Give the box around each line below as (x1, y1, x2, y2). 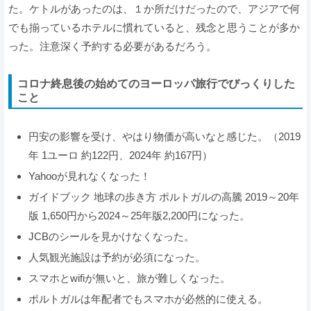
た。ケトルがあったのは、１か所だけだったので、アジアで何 (8, 3, 300, 15)
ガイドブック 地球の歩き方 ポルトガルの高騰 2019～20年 (28, 191, 299, 203)
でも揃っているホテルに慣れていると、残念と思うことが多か (8, 22, 300, 34)
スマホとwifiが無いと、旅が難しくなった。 (28, 272, 230, 285)
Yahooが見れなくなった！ (28, 170, 151, 183)
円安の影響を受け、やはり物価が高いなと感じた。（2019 (28, 131, 301, 143)
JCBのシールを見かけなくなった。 (28, 230, 194, 243)
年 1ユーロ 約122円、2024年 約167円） (28, 149, 212, 162)
